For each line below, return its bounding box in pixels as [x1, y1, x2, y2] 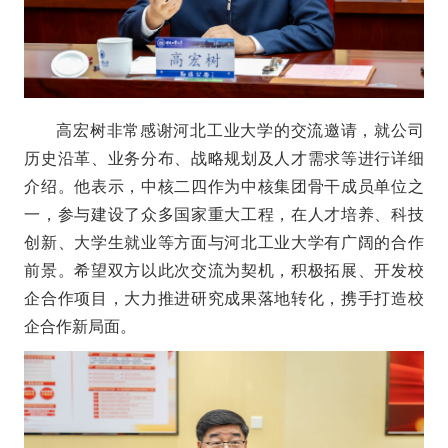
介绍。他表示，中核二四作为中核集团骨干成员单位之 [24, 178, 424, 196]
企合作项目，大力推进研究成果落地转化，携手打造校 [24, 290, 424, 308]
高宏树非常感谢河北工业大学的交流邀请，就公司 [56, 122, 424, 140]
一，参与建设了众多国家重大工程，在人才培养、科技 [24, 206, 424, 224]
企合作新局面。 [24, 318, 137, 336]
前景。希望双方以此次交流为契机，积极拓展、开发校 [24, 262, 424, 280]
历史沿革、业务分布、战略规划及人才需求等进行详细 [24, 150, 424, 168]
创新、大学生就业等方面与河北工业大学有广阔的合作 [24, 234, 424, 252]
